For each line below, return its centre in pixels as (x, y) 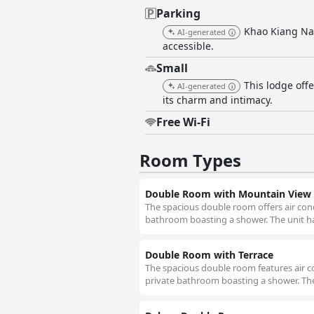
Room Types (190, 161)
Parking (178, 14)
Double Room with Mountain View (228, 194)
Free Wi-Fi (183, 122)
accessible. (188, 46)
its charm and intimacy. (218, 100)
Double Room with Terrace (209, 255)
